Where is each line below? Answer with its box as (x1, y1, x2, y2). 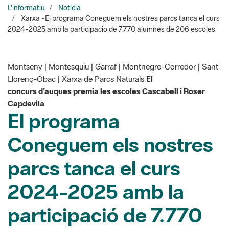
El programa (8, 71, 120, 97)
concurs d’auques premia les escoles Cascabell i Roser (8, 49, 205, 59)
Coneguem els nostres (8, 94, 213, 121)
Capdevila (8, 61, 44, 72)
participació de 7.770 (8, 165, 202, 191)
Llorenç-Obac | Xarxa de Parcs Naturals (8, 36, 146, 47)
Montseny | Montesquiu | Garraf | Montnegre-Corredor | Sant (8, 24, 218, 35)
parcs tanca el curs (8, 118, 180, 144)
